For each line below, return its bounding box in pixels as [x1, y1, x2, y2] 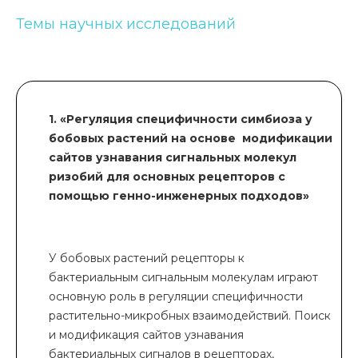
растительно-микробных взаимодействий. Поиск [49, 308, 331, 323]
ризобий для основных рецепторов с [49, 169, 285, 184]
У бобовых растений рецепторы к [49, 251, 245, 265]
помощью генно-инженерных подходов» [49, 189, 309, 203]
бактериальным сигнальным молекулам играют [49, 270, 318, 284]
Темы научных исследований [16, 15, 236, 33]
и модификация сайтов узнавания [49, 328, 244, 342]
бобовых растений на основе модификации [49, 131, 332, 145]
